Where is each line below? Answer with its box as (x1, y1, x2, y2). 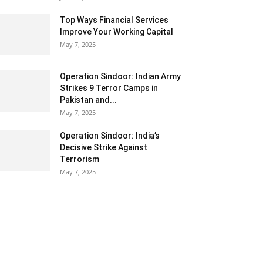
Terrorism (60, 154, 99, 164)
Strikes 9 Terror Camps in (60, 83, 158, 93)
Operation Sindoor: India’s (60, 131, 160, 140)
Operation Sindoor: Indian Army (60, 72, 181, 81)
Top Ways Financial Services (60, 15, 168, 25)
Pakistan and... (60, 95, 117, 104)
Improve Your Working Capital (60, 27, 173, 36)
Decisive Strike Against (60, 143, 147, 152)
